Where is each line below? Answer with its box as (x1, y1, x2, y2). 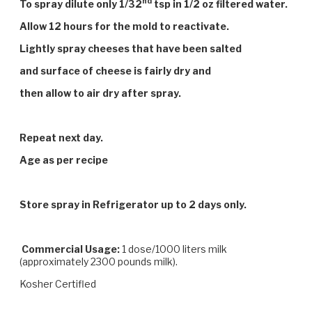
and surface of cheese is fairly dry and (19, 64, 211, 77)
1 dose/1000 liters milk (120, 242, 227, 255)
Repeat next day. (19, 131, 103, 143)
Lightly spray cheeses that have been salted (19, 42, 242, 54)
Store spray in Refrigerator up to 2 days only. (19, 198, 247, 210)
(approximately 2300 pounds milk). (19, 255, 178, 267)
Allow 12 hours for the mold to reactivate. (19, 19, 229, 32)
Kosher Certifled (19, 277, 100, 290)
